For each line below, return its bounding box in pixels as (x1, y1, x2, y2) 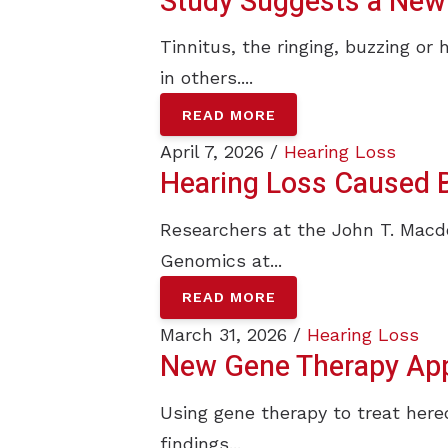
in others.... (160, 67, 253, 89)
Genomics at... (160, 249, 282, 271)
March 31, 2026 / (160, 323, 307, 345)
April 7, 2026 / (160, 141, 284, 163)
